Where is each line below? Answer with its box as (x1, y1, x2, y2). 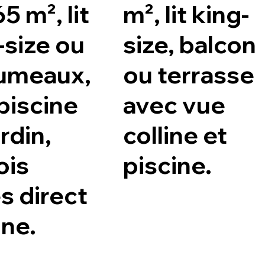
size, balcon (122, 30, 256, 60)
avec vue (122, 90, 225, 120)
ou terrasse (122, 60, 254, 90)
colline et (122, 120, 227, 150)
